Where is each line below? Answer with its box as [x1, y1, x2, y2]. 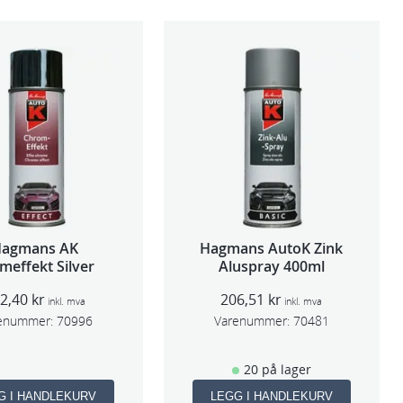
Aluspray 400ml [218, 256, 325, 277]
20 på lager [243, 361, 311, 379]
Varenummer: [213, 312, 290, 330]
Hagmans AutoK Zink [200, 238, 344, 259]
